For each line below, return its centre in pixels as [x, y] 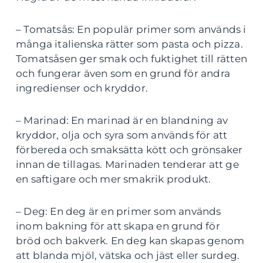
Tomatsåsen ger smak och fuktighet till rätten [132, 59]
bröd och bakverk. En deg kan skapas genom [130, 241]
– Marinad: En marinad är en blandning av [122, 120]
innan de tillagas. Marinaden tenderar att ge [127, 164]
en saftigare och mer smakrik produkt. [114, 179]
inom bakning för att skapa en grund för [118, 226]
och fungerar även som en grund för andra [123, 73]
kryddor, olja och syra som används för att [122, 135]
